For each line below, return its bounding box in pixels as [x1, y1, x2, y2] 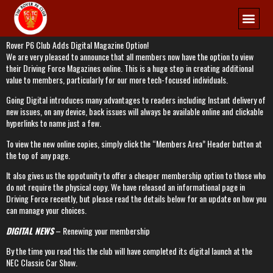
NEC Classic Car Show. [6, 255, 79, 269]
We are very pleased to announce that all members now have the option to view [6, 50, 253, 63]
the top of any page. [6, 148, 70, 161]
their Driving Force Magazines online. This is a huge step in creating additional [6, 62, 253, 74]
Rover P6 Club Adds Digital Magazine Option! [6, 38, 149, 51]
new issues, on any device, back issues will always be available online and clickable [6, 105, 263, 118]
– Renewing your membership [54, 224, 152, 237]
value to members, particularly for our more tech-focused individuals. [6, 73, 228, 86]
